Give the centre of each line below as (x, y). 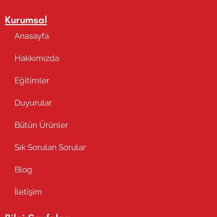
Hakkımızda (37, 58)
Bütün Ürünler (41, 125)
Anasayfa (32, 36)
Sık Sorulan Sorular (50, 147)
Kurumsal (26, 19)
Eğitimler (32, 80)
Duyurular (33, 102)
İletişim (28, 192)
